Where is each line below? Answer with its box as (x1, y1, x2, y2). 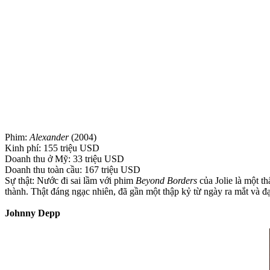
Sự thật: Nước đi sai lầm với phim (5, 175, 136, 186)
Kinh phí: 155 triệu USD (5, 142, 99, 153)
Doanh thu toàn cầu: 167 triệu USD (5, 164, 140, 175)
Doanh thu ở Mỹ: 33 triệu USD (5, 153, 124, 164)
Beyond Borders (136, 175, 197, 186)
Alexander (30, 131, 69, 142)
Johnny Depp (5, 207, 60, 218)
